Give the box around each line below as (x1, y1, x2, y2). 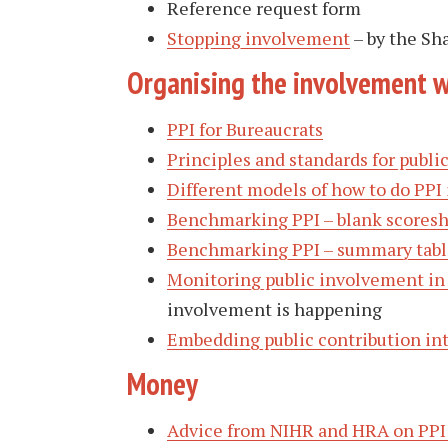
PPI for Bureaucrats (167, 116, 323, 141)
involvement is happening (167, 296, 382, 321)
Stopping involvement (167, 25, 350, 50)
